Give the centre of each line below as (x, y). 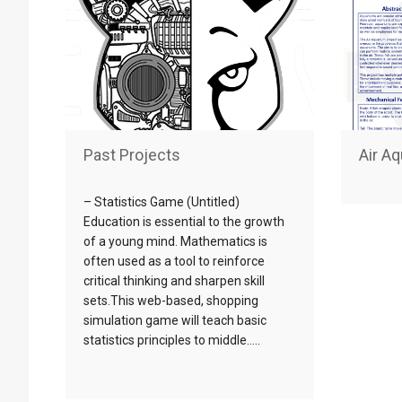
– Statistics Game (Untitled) (161, 201)
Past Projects (131, 154)
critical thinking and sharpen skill (174, 280)
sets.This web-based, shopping (170, 300)
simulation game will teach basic (175, 320)
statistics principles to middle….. (171, 340)
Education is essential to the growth (184, 221)
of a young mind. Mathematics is (175, 241)
